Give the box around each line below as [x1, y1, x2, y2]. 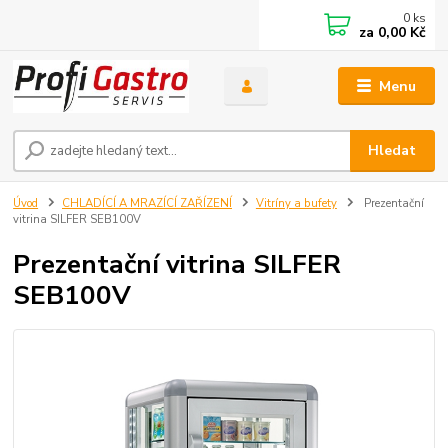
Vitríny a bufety [255, 196, 337, 212]
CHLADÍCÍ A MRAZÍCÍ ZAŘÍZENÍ [62, 196, 232, 212]
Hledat [368, 141, 417, 161]
